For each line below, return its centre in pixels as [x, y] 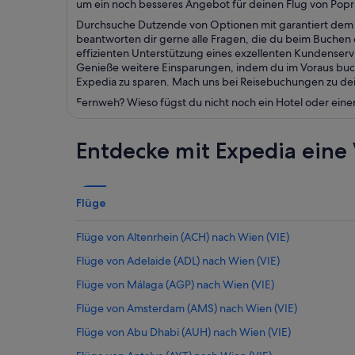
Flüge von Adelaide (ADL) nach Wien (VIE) [178, 261]
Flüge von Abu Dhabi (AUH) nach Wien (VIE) [183, 332]
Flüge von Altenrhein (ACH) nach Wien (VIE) [183, 237]
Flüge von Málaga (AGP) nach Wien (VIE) [175, 284]
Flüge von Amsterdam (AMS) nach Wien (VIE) [187, 308]
